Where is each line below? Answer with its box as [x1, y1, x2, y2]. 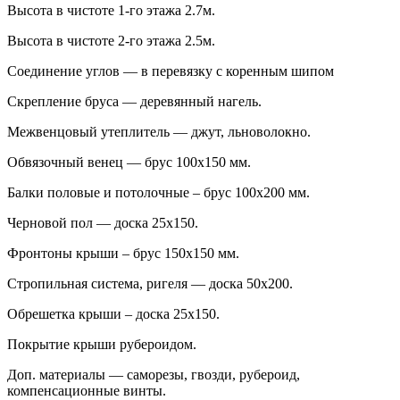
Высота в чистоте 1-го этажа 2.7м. [7, 3, 215, 19]
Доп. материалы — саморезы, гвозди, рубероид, [7, 367, 300, 383]
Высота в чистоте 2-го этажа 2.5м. [7, 33, 215, 49]
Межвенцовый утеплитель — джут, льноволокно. [7, 124, 311, 140]
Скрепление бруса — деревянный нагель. [7, 94, 262, 110]
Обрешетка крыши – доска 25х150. [7, 306, 220, 322]
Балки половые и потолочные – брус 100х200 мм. [7, 185, 310, 201]
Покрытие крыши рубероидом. [7, 337, 196, 353]
